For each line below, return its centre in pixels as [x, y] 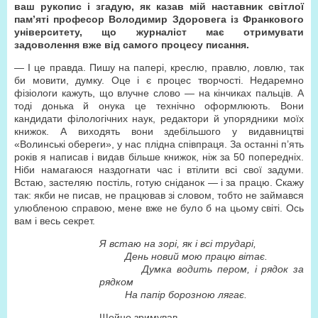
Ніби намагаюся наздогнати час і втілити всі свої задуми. [159, 170]
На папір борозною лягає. [173, 295]
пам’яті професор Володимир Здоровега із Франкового [159, 19]
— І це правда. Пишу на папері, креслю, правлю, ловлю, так [159, 67]
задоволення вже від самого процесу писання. [132, 45]
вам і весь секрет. [55, 221]
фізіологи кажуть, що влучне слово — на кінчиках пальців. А [159, 93]
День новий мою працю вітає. [183, 256]
